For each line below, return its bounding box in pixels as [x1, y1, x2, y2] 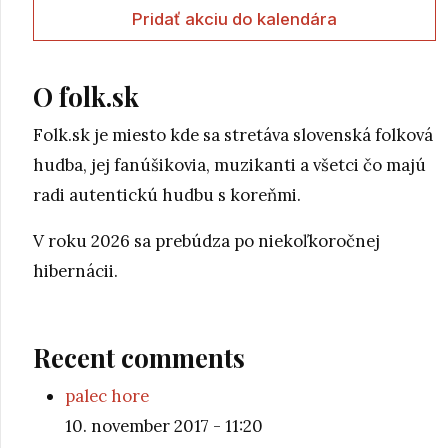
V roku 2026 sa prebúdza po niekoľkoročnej [33, 229, 380, 252]
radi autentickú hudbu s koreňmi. [33, 183, 301, 206]
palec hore [65, 384, 149, 407]
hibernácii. [33, 259, 118, 282]
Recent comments [33, 339, 245, 375]
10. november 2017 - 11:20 [65, 414, 263, 437]
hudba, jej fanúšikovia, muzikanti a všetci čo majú [33, 153, 426, 176]
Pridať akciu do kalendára [132, 8, 337, 29]
